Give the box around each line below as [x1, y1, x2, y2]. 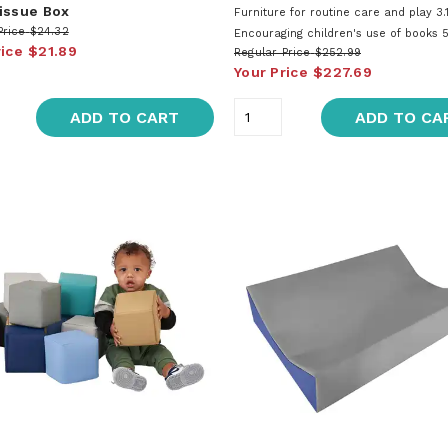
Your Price [233, 63, 308, 80]
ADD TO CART [70, 107, 180, 127]
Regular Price [233, 45, 311, 59]
